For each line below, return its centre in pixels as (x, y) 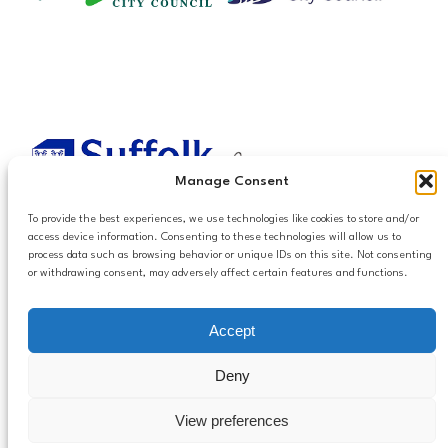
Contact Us (68, 380)
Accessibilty (69, 326)
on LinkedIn (340, 364)
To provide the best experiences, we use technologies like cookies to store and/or (223, 219)
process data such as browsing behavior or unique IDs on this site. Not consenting (230, 255)
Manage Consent (232, 180)
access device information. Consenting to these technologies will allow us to (214, 237)
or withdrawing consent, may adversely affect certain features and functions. (218, 273)
